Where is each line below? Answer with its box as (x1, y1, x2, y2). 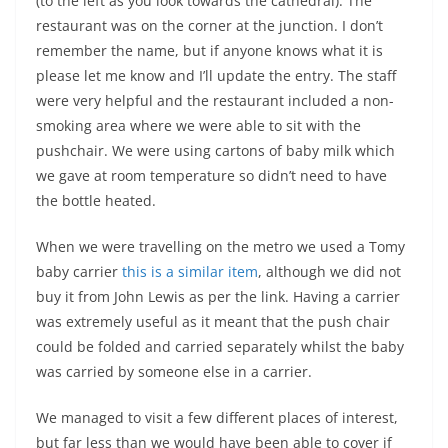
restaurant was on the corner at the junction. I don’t (36, 16, 383, 35)
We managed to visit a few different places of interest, (36, 408, 398, 427)
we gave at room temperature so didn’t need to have (36, 166, 387, 185)
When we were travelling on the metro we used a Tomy (36, 237, 405, 256)
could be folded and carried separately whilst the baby (36, 337, 404, 356)
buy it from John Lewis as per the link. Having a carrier (36, 287, 400, 306)
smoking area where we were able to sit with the (36, 116, 361, 135)
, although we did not (258, 262, 401, 281)
